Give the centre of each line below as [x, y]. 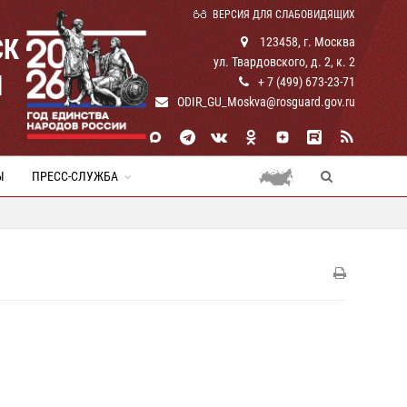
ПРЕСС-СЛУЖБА [75, 176]
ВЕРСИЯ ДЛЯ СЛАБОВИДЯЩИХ [284, 15]
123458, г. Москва [306, 42]
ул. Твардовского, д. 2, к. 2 [284, 62]
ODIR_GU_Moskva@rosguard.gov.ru [266, 102]
